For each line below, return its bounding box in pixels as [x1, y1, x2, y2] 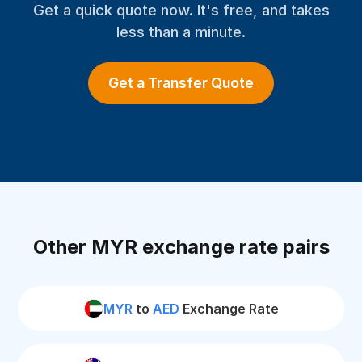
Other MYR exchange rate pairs [32, 235, 330, 259]
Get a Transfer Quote [108, 74, 254, 91]
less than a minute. [116, 23, 246, 40]
